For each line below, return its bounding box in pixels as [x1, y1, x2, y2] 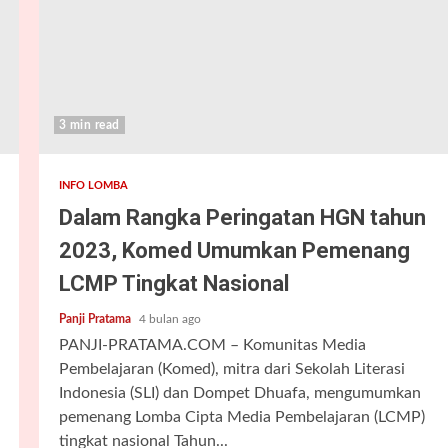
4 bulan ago [138, 313, 201, 325]
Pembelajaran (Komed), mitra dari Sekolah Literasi [58, 361, 405, 377]
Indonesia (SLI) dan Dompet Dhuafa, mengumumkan [58, 385, 421, 401]
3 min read [58, 119, 120, 131]
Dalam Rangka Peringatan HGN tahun [58, 205, 426, 230]
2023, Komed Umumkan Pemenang [58, 238, 410, 263]
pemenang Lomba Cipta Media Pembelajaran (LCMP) [58, 409, 425, 425]
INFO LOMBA [58, 180, 129, 191]
